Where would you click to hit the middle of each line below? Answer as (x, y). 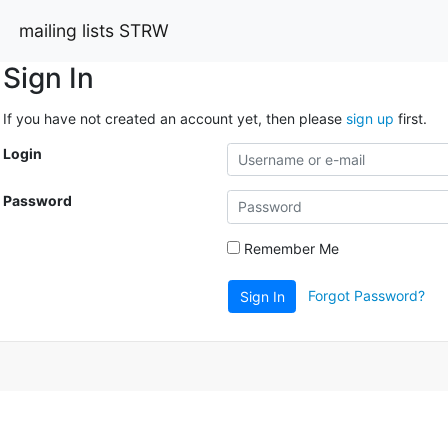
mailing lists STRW (94, 30)
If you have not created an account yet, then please (174, 118)
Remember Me (289, 248)
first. (410, 118)
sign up (369, 118)
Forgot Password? (367, 295)
